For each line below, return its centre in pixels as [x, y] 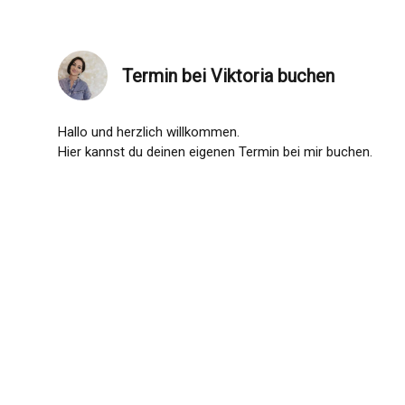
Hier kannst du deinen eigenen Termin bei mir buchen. [215, 152]
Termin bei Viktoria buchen [228, 75]
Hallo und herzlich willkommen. [149, 132]
